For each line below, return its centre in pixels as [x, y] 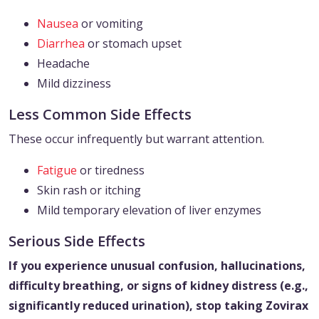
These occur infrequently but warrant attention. [136, 139]
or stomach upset [133, 44]
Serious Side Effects [77, 241]
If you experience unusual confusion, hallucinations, [157, 266]
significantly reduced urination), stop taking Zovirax [158, 306]
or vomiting [111, 24]
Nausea [58, 24]
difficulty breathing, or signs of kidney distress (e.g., [158, 286]
